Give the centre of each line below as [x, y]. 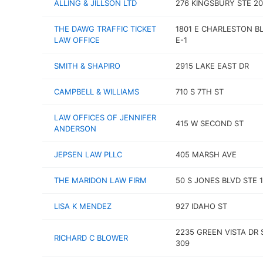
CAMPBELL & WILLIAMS [97, 92]
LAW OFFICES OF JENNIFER [105, 117]
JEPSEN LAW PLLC [88, 154]
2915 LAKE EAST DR [212, 66]
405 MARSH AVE [206, 154]
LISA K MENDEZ [83, 206]
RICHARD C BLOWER [91, 237]
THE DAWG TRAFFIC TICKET [105, 29]
